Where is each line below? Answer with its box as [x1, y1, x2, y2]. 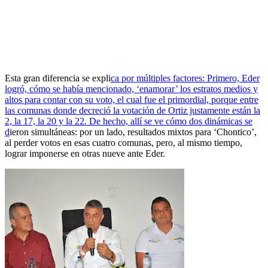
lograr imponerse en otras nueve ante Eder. [5, 148, 165, 159]
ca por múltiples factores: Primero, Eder [111, 73, 260, 84]
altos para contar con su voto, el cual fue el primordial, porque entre [5, 95, 258, 105]
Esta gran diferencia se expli [5, 73, 111, 84]
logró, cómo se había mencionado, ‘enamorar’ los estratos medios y [5, 84, 258, 95]
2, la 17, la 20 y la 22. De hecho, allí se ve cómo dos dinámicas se [5, 116, 252, 127]
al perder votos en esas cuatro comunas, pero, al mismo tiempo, [5, 138, 242, 148]
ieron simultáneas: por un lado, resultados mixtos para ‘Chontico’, [10, 127, 257, 138]
